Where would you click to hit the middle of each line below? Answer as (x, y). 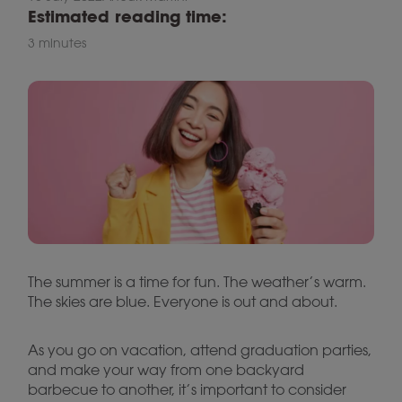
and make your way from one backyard (166, 370)
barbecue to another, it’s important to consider (187, 389)
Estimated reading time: (127, 17)
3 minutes (57, 43)
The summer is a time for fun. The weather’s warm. (197, 282)
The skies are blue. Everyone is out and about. (183, 301)
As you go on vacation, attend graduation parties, (200, 350)
